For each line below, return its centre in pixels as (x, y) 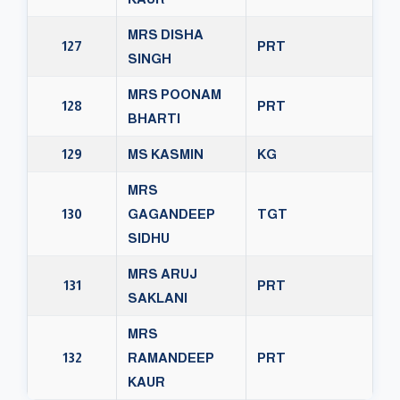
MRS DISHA (166, 35)
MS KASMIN (166, 154)
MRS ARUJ (162, 274)
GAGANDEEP (171, 214)
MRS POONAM (175, 95)
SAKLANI (158, 298)
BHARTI (154, 119)
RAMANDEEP (171, 358)
